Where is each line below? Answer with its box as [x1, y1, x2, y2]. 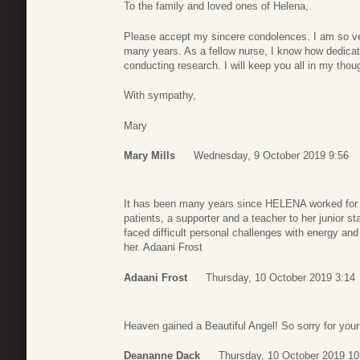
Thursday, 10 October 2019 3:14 [206, 271, 355, 284]
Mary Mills [124, 149, 175, 162]
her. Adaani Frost [124, 241, 202, 254]
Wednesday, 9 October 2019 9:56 [194, 149, 349, 162]
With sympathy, [124, 89, 196, 102]
